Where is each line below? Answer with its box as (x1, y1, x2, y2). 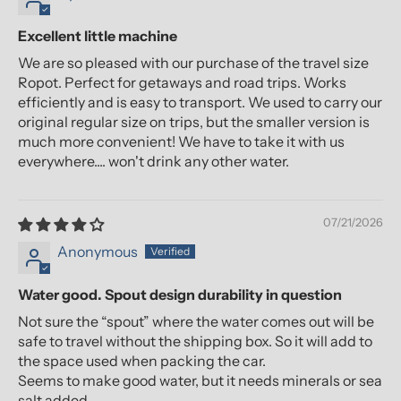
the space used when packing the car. (18, 352, 266, 371)
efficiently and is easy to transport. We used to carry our (18, 93, 382, 112)
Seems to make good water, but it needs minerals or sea (18, 371, 382, 390)
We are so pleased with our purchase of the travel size (18, 54, 369, 73)
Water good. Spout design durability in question (18, 286, 342, 304)
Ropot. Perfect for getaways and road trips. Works (18, 73, 346, 92)
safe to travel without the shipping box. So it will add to (18, 332, 372, 351)
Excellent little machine (18, 27, 177, 46)
